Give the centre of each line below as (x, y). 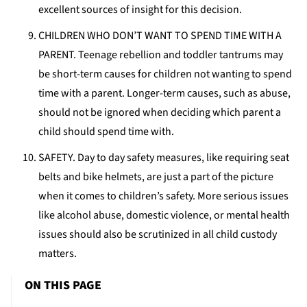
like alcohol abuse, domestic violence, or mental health (164, 215)
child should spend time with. (106, 131)
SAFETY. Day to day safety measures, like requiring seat (164, 157)
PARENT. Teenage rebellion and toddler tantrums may (161, 54)
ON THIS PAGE (63, 285)
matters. (58, 253)
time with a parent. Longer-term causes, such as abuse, (164, 93)
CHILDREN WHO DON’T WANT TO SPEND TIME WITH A (160, 35)
